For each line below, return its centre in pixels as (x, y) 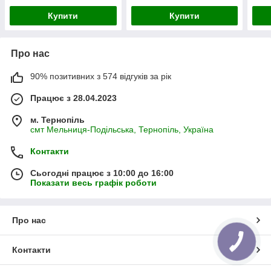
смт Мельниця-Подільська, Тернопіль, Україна (122, 129)
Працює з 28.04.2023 (73, 98)
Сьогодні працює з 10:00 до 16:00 (102, 173)
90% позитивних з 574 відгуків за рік (101, 76)
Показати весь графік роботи (93, 182)
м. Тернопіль (57, 119)
